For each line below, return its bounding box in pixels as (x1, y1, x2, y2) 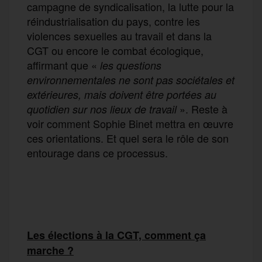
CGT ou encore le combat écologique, (27, 42, 204, 58)
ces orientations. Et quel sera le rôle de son (27, 130, 229, 146)
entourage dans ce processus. (27, 144, 168, 160)
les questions (97, 57, 161, 73)
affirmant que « (27, 57, 97, 73)
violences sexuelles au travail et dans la (27, 27, 212, 43)
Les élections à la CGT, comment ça (27, 227, 206, 243)
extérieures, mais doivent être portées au (27, 87, 216, 102)
